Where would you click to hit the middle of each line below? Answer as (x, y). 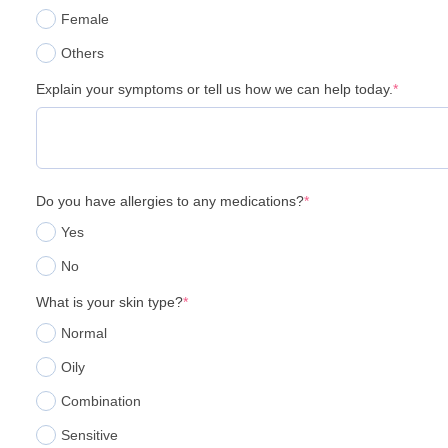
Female (85, 19)
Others (82, 53)
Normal (84, 333)
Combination (101, 401)
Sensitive (89, 435)
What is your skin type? (109, 302)
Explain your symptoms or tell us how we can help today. (214, 89)
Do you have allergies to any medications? (170, 201)
